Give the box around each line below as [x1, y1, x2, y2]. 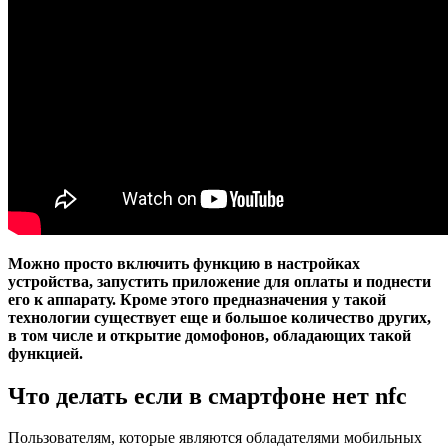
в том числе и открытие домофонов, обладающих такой [8, 326, 411, 344]
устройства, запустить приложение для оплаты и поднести [8, 272, 431, 290]
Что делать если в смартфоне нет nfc [8, 382, 407, 409]
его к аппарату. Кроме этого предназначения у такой [8, 290, 386, 308]
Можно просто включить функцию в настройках [8, 254, 360, 272]
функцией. [8, 344, 83, 362]
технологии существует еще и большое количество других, [8, 308, 431, 326]
